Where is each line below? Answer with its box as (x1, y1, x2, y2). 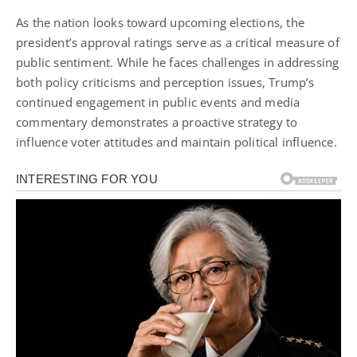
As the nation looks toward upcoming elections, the (16, 14, 305, 31)
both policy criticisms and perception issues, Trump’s (16, 74, 315, 91)
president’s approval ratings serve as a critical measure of (16, 34, 339, 51)
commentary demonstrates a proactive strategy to (16, 114, 298, 131)
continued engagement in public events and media (16, 94, 300, 111)
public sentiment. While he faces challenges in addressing (16, 54, 339, 71)
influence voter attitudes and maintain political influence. (16, 134, 337, 151)
